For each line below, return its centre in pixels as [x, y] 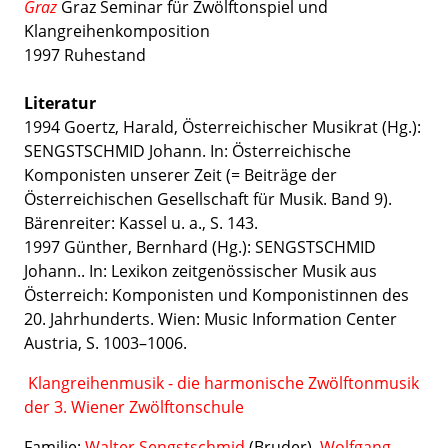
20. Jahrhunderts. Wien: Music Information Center [210, 319]
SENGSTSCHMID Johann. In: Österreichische [187, 151]
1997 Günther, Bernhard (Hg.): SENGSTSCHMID [200, 247]
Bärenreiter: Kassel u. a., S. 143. [141, 223]
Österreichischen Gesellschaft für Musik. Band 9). [208, 199]
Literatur [60, 103]
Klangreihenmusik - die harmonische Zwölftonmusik [223, 383]
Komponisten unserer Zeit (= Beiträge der [180, 175]
